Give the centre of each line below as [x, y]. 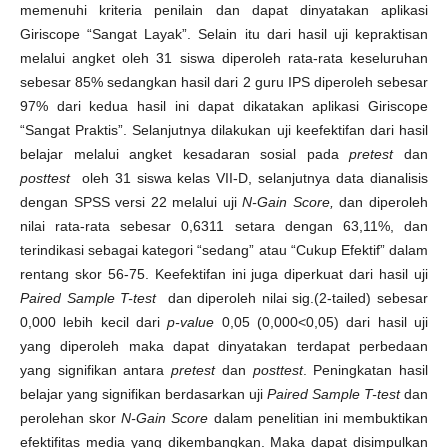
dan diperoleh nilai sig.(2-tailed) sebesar [298, 298]
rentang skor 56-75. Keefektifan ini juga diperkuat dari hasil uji [224, 274]
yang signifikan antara [95, 370]
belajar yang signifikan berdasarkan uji [143, 394]
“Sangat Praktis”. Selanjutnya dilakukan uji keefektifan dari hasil [224, 130]
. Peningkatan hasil [365, 370]
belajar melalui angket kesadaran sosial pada [184, 154]
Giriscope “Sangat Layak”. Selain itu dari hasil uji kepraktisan [224, 34]
